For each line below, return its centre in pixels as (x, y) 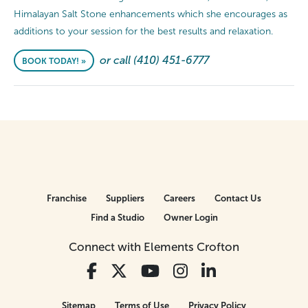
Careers (179, 198)
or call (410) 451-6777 (154, 60)
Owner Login (190, 218)
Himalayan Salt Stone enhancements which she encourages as (151, 14)
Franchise (67, 198)
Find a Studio (117, 218)
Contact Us (238, 198)
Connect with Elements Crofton (154, 247)
